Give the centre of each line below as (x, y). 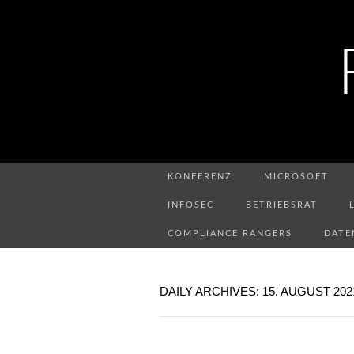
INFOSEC (191, 205)
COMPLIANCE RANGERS (230, 233)
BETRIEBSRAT (282, 205)
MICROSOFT (296, 177)
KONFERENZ (200, 177)
